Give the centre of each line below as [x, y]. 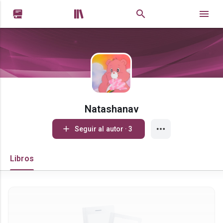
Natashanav [111, 109]
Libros [22, 159]
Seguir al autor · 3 [129, 129]
